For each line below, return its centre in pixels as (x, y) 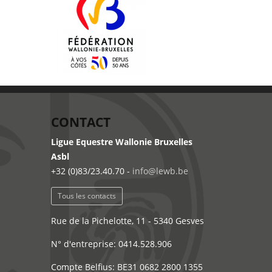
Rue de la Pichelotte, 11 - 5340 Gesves (127, 221)
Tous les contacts (87, 196)
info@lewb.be (160, 171)
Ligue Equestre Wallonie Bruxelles (121, 142)
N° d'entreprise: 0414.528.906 (111, 244)
